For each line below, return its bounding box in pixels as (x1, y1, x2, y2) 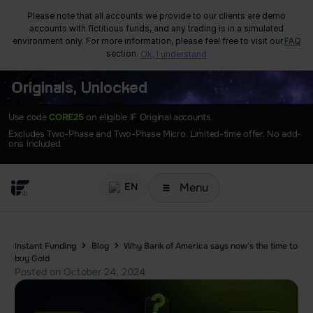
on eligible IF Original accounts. (83, 111, 213, 123)
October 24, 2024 (63, 265, 145, 278)
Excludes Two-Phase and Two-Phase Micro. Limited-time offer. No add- (8, 128, 301, 140)
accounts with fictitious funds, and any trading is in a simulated (29, 23, 284, 34)
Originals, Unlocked (11, 79, 147, 96)
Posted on (14, 265, 61, 278)
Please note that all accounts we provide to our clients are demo (27, 10, 286, 21)
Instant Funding (14, 240, 76, 252)
